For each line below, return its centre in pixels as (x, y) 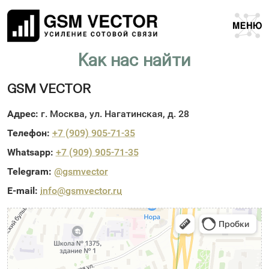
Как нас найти (134, 62)
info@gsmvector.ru (81, 191)
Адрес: (23, 114)
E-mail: (23, 191)
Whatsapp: (30, 152)
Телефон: (29, 133)
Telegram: (29, 171)
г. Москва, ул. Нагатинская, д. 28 (114, 114)
